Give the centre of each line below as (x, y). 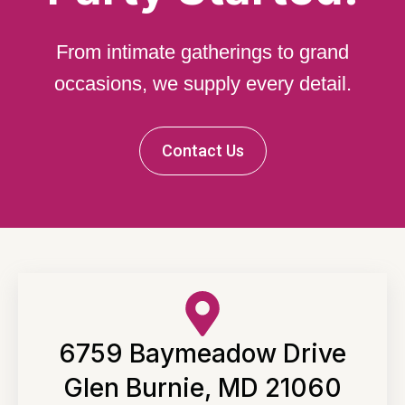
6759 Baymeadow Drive (202, 353)
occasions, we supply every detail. (202, 83)
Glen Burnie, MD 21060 (202, 387)
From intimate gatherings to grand (202, 52)
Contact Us (202, 150)
